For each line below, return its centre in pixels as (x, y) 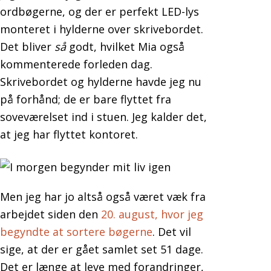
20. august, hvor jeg (152, 214)
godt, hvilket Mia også (125, 46)
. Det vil (172, 231)
